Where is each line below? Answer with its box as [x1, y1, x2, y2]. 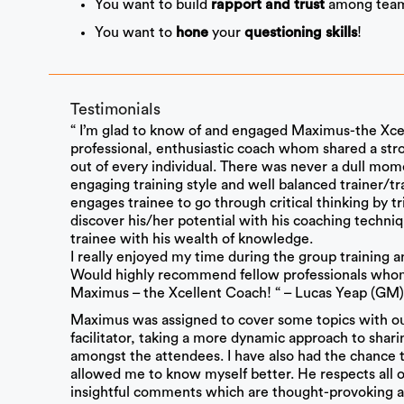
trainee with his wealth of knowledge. [69, 232, 313, 247]
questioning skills [243, 26, 357, 41]
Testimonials [69, 101, 161, 118]
